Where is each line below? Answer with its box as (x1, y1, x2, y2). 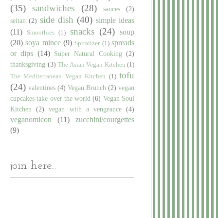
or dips (10, 49, 34, 57)
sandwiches (32, 2, 75, 13)
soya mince (25, 38, 61, 47)
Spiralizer (74, 39, 100, 47)
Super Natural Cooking (54, 49, 122, 57)
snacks (70, 26, 94, 36)
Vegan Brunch (68, 83, 106, 91)
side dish (40, 14, 73, 25)
